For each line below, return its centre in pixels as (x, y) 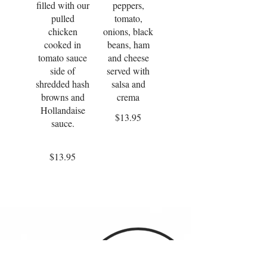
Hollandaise (63, 110)
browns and (63, 97)
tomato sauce (63, 58)
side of (63, 71)
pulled (63, 18)
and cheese (128, 58)
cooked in (63, 44)
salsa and (128, 84)
